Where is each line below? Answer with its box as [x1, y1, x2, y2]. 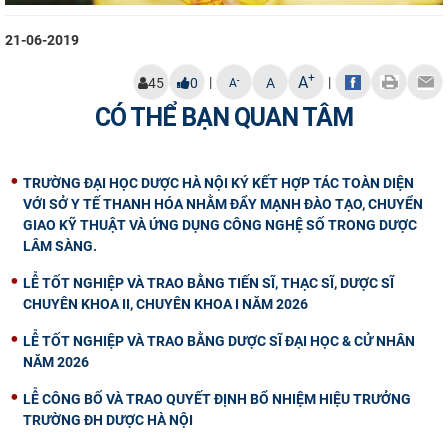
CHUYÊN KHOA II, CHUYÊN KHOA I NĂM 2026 [23, 296, 308, 313]
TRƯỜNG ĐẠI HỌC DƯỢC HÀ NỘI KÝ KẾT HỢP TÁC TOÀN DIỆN [23, 175, 414, 192]
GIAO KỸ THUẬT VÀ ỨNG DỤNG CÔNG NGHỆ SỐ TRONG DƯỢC [23, 217, 417, 234]
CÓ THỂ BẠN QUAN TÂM [95, 102, 353, 134]
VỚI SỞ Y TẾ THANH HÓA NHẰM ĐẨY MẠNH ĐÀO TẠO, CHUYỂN [23, 196, 423, 213]
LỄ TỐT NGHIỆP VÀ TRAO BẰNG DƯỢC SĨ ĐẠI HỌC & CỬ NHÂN [23, 333, 415, 350]
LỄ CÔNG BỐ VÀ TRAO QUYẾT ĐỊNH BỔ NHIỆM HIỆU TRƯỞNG [23, 391, 411, 408]
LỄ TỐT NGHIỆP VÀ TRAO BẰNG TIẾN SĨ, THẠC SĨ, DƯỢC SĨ [23, 275, 394, 292]
